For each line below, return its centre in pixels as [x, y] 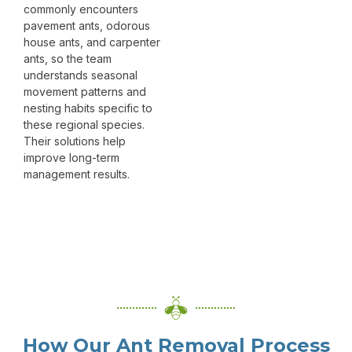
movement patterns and [85, 92]
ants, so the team [68, 59]
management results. [77, 174]
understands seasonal [81, 75]
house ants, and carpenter [92, 42]
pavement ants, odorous [87, 26]
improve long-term [71, 158]
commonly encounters [81, 9]
